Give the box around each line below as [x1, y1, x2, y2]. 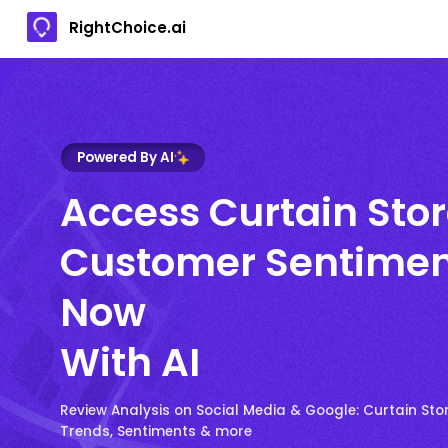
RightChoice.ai [69, 16, 186, 38]
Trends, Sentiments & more [60, 421, 252, 441]
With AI [60, 334, 200, 390]
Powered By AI [77, 147, 174, 167]
